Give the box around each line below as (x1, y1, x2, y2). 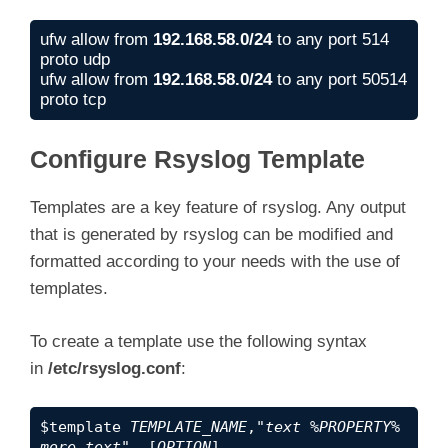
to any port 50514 (272, 69, 407, 89)
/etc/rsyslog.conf (48, 358, 181, 378)
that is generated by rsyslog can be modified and (30, 225, 393, 245)
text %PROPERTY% (265, 418, 400, 437)
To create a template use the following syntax (30, 331, 367, 351)
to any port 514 (272, 29, 389, 49)
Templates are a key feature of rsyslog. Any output (30, 198, 406, 218)
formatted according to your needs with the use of (30, 252, 400, 272)
